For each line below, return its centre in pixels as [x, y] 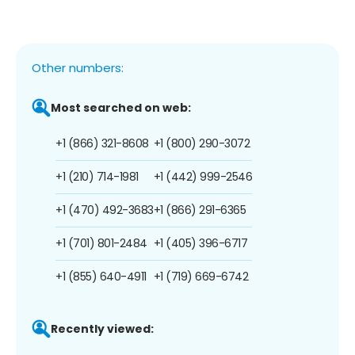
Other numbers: [78, 67]
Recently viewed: [102, 328]
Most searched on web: [121, 107]
